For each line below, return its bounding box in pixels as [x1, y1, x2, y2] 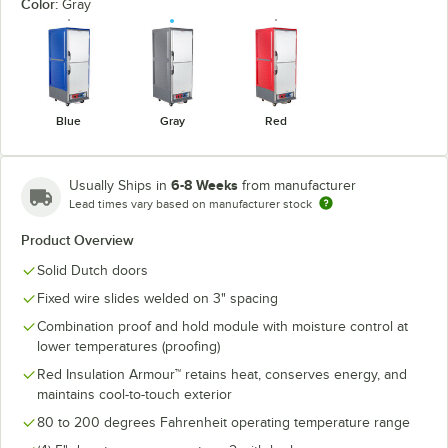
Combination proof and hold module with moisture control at [37, 318, 408, 334]
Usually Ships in [69, 177, 171, 193]
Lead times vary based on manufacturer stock [69, 196, 312, 211]
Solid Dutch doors [37, 262, 148, 278]
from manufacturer [242, 177, 356, 193]
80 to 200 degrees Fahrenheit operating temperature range [37, 414, 410, 430]
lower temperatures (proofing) [37, 338, 220, 354]
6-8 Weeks [171, 176, 238, 193]
